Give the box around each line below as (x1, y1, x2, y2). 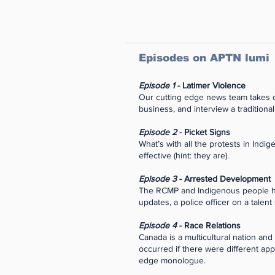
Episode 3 (139, 174, 177, 184)
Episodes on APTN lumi (139, 52, 269, 64)
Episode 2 (139, 127, 177, 137)
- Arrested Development (177, 174, 271, 184)
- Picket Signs (177, 127, 230, 137)
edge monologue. (139, 255, 206, 265)
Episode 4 (139, 220, 177, 230)
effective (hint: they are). (139, 150, 229, 160)
